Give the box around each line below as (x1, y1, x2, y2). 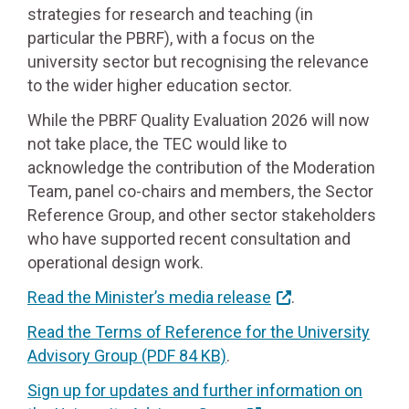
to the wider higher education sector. (27, 76, 292, 95)
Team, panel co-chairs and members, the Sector (27, 182, 373, 201)
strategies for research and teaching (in (27, 5, 313, 24)
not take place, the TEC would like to (27, 134, 287, 153)
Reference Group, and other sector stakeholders (27, 205, 376, 225)
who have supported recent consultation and (27, 229, 351, 248)
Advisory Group (27, 346, 138, 365)
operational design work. (27, 253, 204, 272)
